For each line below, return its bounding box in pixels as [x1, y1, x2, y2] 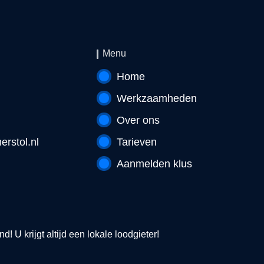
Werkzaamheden [116, 93, 197, 104]
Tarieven [116, 136, 157, 148]
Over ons [116, 114, 160, 126]
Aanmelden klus [116, 158, 192, 170]
